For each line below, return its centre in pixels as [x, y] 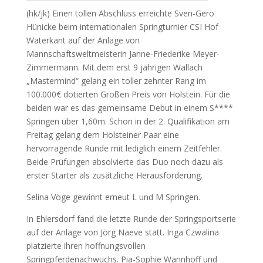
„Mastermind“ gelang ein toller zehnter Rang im [116, 81]
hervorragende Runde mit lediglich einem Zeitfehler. [124, 149]
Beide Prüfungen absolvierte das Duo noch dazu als [124, 162]
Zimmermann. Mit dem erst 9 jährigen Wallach [114, 68]
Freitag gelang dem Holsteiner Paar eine [102, 135]
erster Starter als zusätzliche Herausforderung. [114, 176]
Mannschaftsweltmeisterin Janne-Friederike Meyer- [123, 54]
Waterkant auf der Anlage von [83, 41]
